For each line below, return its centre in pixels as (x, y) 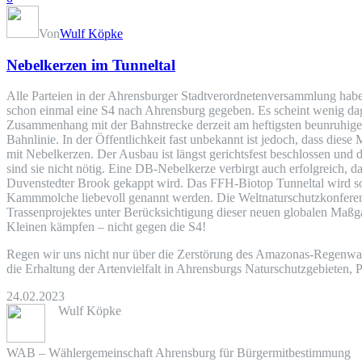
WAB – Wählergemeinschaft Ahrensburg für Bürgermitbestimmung (179, 353)
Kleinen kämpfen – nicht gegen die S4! (106, 227)
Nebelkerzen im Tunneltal (91, 65)
